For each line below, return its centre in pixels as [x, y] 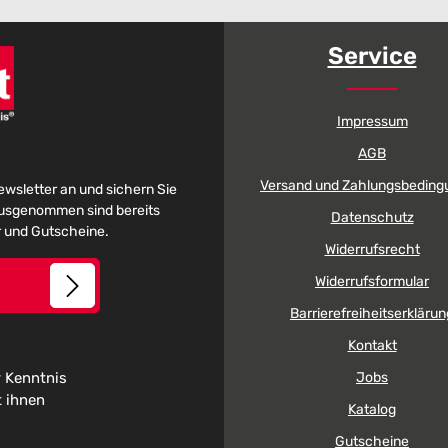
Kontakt [372, 345]
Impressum [372, 121]
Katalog [372, 409]
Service [372, 56]
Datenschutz [372, 217]
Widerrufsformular [372, 281]
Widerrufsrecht [372, 249]
